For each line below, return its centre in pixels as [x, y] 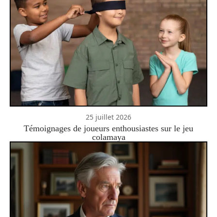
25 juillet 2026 [108, 117]
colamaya [108, 137]
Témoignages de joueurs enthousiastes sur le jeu [108, 128]
